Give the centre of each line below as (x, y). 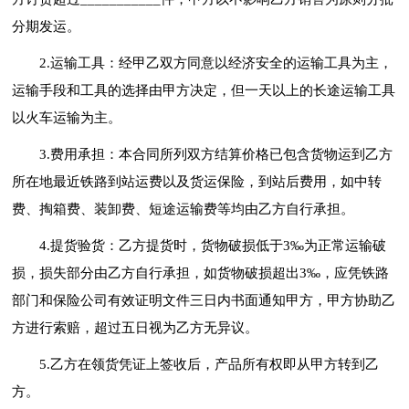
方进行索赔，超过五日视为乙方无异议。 (136, 327)
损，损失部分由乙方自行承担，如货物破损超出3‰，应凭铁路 (201, 273)
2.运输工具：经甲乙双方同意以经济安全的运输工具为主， (216, 63)
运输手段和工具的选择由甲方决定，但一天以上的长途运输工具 (204, 90)
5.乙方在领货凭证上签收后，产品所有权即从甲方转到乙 (210, 364)
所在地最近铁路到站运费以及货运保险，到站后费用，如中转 (197, 181)
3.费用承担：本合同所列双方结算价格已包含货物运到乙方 (216, 154)
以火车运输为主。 (67, 117)
